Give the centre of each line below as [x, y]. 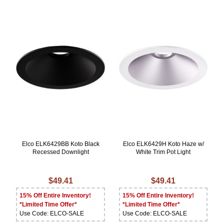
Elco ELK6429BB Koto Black [60, 144]
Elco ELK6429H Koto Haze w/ [163, 144]
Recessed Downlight [60, 152]
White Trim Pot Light [163, 152]
